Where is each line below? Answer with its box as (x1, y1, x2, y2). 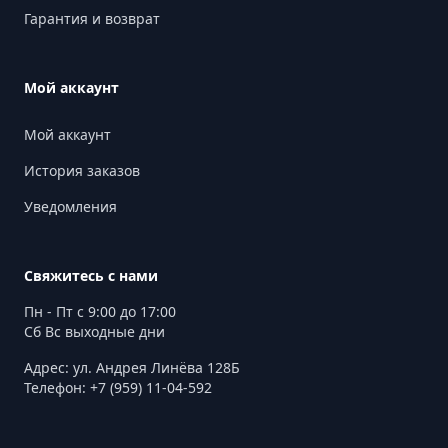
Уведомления (24, 197, 117, 216)
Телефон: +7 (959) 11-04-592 (24, 378, 212, 397)
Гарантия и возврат (24, 9, 160, 28)
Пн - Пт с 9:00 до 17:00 (24, 302, 176, 321)
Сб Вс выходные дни (24, 322, 165, 341)
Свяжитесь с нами (24, 266, 158, 285)
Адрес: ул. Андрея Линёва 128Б (24, 358, 240, 377)
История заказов (24, 161, 140, 180)
